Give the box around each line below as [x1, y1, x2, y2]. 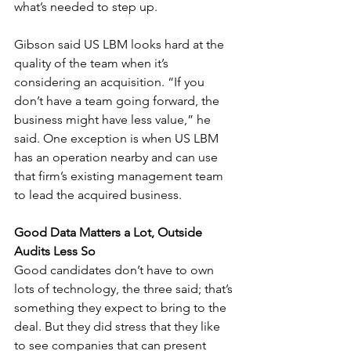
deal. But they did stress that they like [14, 318, 223, 334]
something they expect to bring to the [14, 299, 230, 315]
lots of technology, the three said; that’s [14, 280, 236, 296]
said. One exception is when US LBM [14, 130, 222, 146]
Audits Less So [14, 243, 96, 259]
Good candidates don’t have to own [14, 262, 217, 277]
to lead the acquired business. [14, 186, 182, 202]
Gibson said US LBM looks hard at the [14, 36, 227, 52]
